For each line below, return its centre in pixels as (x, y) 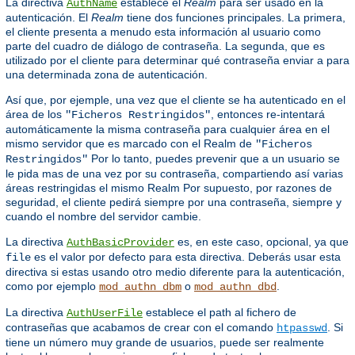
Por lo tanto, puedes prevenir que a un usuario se (214, 158)
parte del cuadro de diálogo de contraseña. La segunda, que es (165, 46)
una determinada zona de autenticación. (107, 74)
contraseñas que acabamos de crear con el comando (141, 327)
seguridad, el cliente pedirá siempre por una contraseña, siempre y (174, 202)
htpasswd (302, 328)
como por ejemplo (52, 286)
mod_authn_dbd (235, 286)
